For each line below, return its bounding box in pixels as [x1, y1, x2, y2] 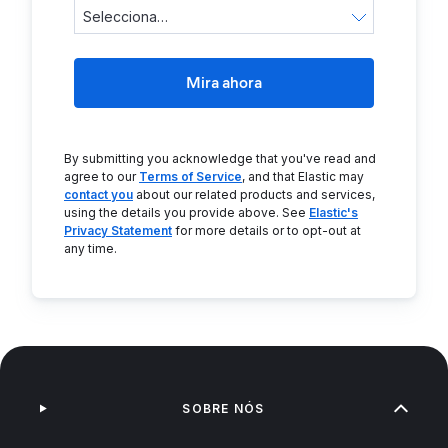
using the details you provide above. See [64, 205, 309, 220]
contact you [64, 187, 133, 202]
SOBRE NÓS [182, 401, 265, 416]
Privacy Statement [64, 223, 172, 238]
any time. [64, 241, 117, 256]
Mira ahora [186, 73, 262, 92]
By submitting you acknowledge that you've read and [64, 151, 376, 166]
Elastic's [309, 205, 358, 220]
